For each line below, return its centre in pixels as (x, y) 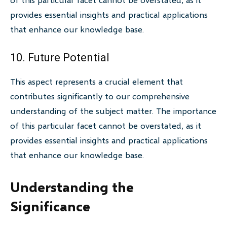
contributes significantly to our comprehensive (100, 96)
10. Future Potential (60, 58)
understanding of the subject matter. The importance (113, 111)
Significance (50, 206)
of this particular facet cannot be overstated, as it (106, 126)
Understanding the (72, 187)
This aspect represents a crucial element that (97, 82)
